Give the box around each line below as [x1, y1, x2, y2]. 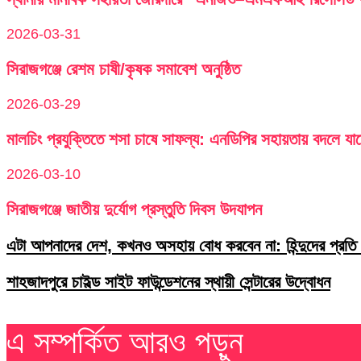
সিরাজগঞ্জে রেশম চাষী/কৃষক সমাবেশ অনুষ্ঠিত [6, 59, 240, 78]
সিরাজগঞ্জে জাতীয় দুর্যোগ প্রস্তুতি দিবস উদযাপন [6, 199, 262, 218]
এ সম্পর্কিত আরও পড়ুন [6, 323, 243, 359]
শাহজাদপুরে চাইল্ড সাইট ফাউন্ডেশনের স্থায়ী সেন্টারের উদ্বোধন [6, 272, 330, 291]
